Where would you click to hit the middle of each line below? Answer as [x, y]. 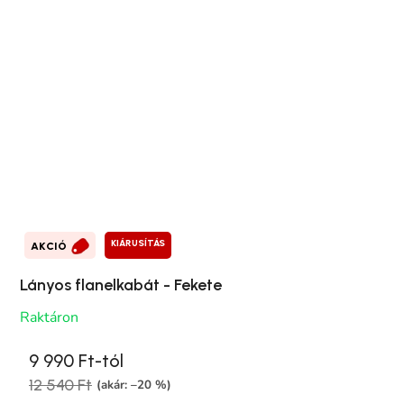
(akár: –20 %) [134, 386]
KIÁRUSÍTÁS [138, 243]
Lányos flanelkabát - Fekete [121, 285]
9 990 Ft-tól [76, 360]
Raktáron [49, 317]
